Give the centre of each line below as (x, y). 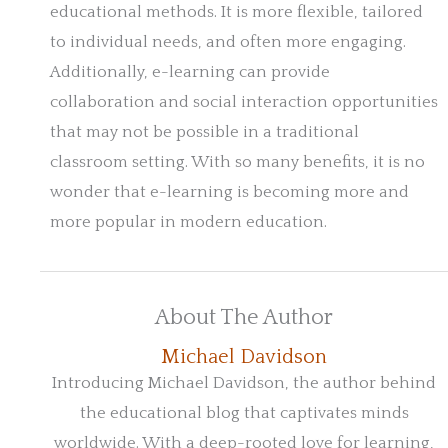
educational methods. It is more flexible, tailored (236, 11)
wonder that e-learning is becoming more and (229, 191)
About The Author (244, 318)
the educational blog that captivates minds (244, 413)
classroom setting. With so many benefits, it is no (237, 161)
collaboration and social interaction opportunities (244, 101)
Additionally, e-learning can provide (190, 71)
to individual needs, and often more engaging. (228, 41)
